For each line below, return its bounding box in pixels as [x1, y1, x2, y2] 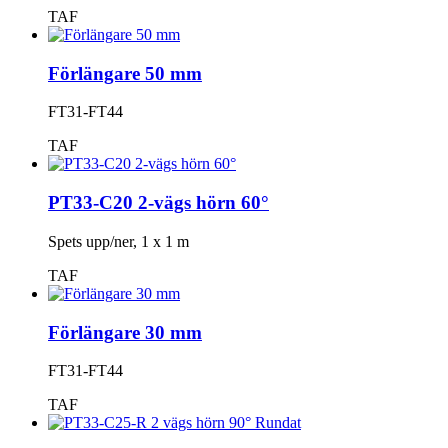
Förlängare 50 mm [48, 62, 202, 84]
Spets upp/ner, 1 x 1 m [48, 232, 189, 250]
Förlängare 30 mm [48, 321, 202, 343]
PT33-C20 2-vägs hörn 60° [48, 192, 269, 214]
